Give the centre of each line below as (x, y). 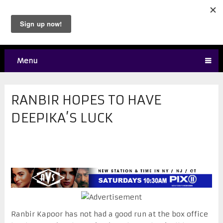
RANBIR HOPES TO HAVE (86, 100)
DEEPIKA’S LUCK (62, 118)
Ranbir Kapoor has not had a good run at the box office (109, 214)
